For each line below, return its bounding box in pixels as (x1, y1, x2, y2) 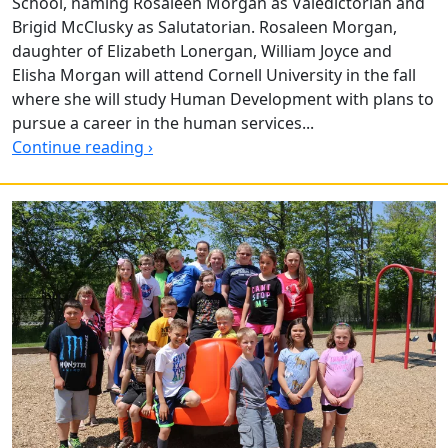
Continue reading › (12, 136, 153, 159)
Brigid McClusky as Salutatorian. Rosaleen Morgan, (12, 16, 397, 39)
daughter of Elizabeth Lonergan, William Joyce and (12, 40, 392, 63)
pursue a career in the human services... (12, 112, 314, 135)
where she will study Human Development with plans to (12, 88, 434, 111)
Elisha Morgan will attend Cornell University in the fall (12, 64, 416, 87)
